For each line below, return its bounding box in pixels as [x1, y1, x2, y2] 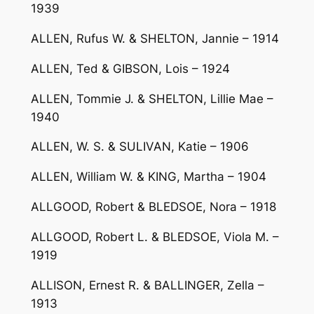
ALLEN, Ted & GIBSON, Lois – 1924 [30, 61, 230, 76]
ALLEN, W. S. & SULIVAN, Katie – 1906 [30, 139, 249, 154]
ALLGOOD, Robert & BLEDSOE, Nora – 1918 [30, 200, 276, 214]
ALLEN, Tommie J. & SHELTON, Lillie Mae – [30, 91, 273, 106]
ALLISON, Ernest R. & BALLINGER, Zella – [30, 278, 264, 292]
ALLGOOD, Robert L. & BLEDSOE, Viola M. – [30, 229, 279, 244]
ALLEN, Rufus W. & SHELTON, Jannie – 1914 [30, 32, 279, 46]
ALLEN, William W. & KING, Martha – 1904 [30, 170, 266, 184]
